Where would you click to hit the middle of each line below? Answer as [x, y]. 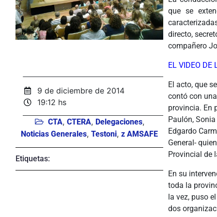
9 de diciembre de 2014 [81, 90]
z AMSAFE [139, 134]
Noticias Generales [54, 134]
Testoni [104, 134]
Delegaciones [119, 122]
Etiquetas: [33, 158]
